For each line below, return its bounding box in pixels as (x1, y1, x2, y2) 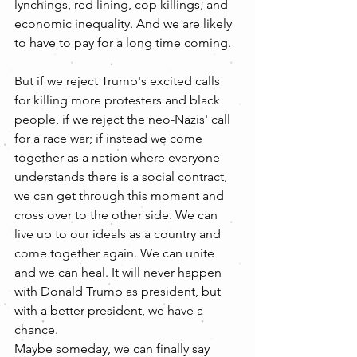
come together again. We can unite (14, 245, 218, 261)
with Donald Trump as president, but (14, 283, 224, 299)
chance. (14, 321, 61, 337)
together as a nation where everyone (14, 149, 223, 165)
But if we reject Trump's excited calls (14, 73, 223, 88)
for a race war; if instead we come (14, 130, 206, 146)
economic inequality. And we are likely (14, 15, 235, 31)
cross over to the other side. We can (14, 206, 221, 222)
